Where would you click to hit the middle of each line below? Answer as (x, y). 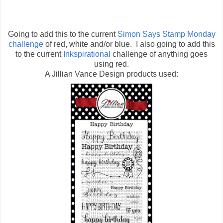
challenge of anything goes (159, 54)
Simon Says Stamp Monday (165, 34)
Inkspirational (87, 54)
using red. (111, 64)
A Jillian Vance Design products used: (111, 74)
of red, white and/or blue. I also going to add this (129, 44)
